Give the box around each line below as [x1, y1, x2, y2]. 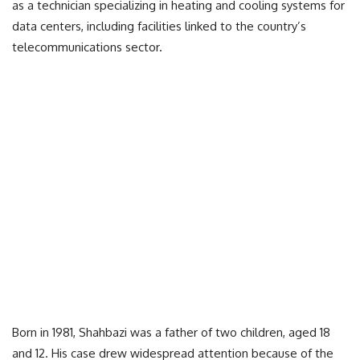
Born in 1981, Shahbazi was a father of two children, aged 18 [12, 325, 330, 340]
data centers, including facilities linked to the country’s [12, 18, 306, 34]
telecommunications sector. [12, 39, 162, 55]
